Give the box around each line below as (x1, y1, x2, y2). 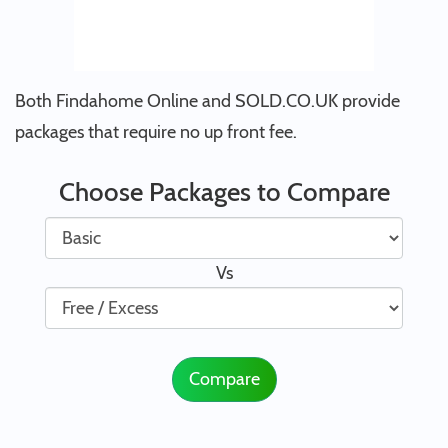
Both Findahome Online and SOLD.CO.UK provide (15, 90, 400, 112)
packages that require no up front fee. (15, 121, 297, 143)
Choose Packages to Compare (58, 176, 390, 208)
